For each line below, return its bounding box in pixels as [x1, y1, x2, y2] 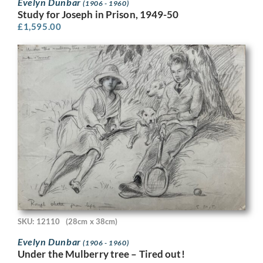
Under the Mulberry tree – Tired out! [18, 247, 185, 260]
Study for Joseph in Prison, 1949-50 [18, 8, 179, 21]
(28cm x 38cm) [66, 216, 118, 226]
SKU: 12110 [18, 216, 60, 226]
